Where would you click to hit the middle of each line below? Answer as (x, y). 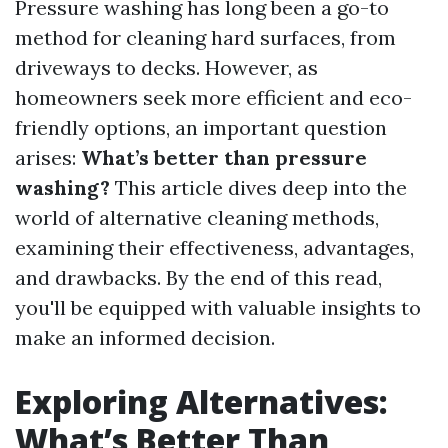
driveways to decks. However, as (166, 67)
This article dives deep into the (258, 187)
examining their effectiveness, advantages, (214, 247)
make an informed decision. (145, 337)
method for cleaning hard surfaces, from (205, 37)
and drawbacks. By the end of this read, (198, 277)
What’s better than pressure (224, 157)
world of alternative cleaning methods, (197, 217)
